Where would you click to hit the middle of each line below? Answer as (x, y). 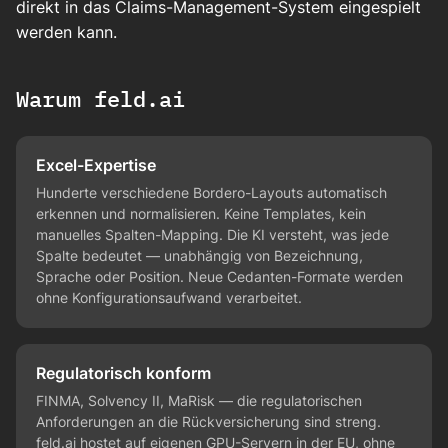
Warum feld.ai (100, 99)
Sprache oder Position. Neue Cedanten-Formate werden (219, 277)
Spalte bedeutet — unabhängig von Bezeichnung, (199, 256)
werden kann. (66, 32)
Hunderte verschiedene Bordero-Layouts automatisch (211, 193)
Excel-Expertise (96, 165)
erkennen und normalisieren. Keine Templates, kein (201, 214)
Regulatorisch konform (123, 373)
